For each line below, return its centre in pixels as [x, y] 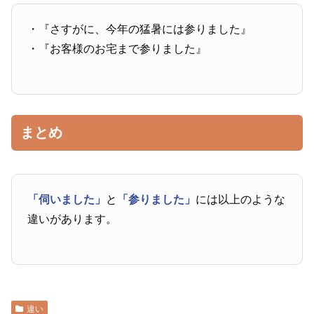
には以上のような [241, 199]
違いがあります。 [73, 219]
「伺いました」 [67, 199]
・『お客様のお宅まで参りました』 [117, 48]
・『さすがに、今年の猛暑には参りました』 [140, 29]
